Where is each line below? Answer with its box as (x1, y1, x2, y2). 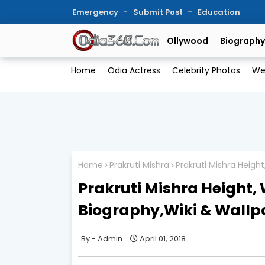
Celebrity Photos (172, 64, 240, 77)
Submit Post (133, 7, 185, 18)
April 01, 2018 (140, 232, 186, 244)
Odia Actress (107, 64, 160, 77)
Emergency (72, 7, 120, 18)
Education (198, 7, 240, 18)
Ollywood (167, 35, 208, 47)
